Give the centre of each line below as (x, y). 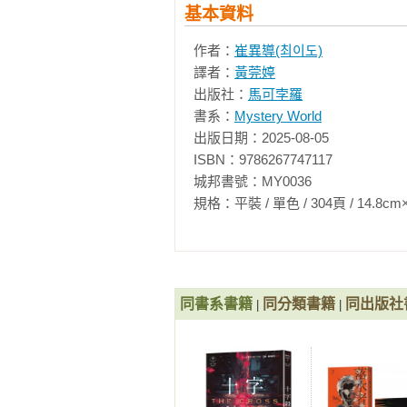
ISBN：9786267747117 (263, 159)
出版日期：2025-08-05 (261, 138)
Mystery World (278, 116)
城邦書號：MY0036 (253, 181)
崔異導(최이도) (278, 50)
